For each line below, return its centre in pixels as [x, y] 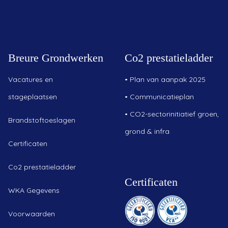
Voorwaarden [32, 214]
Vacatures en [31, 80]
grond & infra [147, 132]
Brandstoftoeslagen [42, 120]
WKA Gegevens [34, 191]
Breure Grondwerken [56, 58]
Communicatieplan [162, 97]
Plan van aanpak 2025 [168, 80]
